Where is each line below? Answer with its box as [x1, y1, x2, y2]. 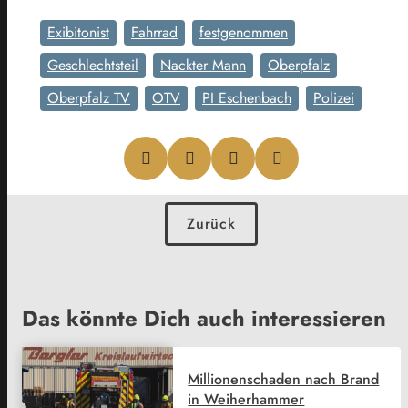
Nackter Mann [160, 54, 246, 76]
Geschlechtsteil [47, 54, 138, 76]
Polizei [313, 87, 354, 108]
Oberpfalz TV [47, 87, 130, 108]
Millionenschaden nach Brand [188, 368, 380, 390]
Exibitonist [47, 21, 109, 43]
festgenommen [199, 21, 288, 43]
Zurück [187, 212, 236, 234]
